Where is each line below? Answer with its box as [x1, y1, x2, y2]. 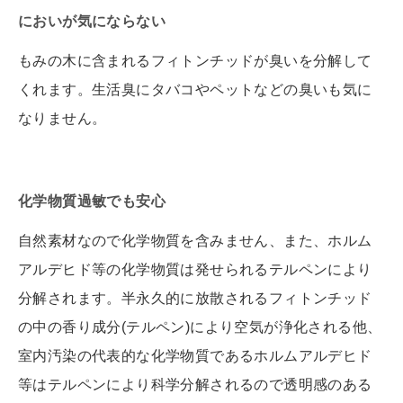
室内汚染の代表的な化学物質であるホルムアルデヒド [18, 347, 372, 363]
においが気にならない [18, 13, 166, 29]
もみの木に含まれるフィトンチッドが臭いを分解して [18, 52, 372, 68]
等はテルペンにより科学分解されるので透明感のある [18, 376, 372, 392]
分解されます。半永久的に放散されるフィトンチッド [18, 290, 372, 306]
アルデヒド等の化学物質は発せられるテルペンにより [18, 261, 372, 277]
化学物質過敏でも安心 [18, 193, 166, 209]
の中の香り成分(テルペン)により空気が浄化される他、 [18, 318, 382, 335]
